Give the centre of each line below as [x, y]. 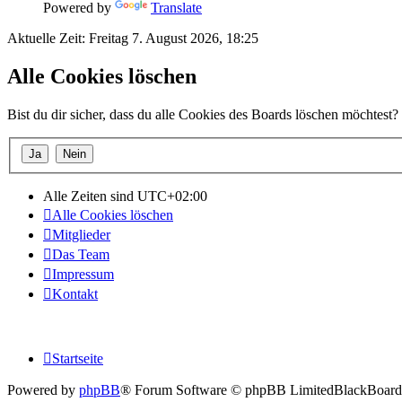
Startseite [78, 358]
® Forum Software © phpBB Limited [227, 389]
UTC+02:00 [172, 196]
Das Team [81, 254]
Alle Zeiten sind [90, 196]
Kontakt [75, 293]
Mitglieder [81, 234]
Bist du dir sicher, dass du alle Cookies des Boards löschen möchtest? [203, 115]
